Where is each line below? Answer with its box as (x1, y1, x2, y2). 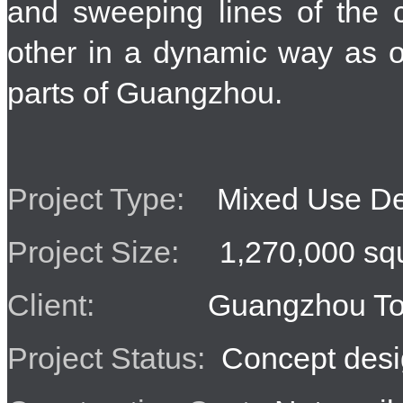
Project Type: (7, 182, 193, 216)
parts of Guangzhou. (7, 76, 282, 110)
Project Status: (7, 341, 205, 375)
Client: (7, 288, 135, 322)
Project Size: (7, 235, 187, 269)
